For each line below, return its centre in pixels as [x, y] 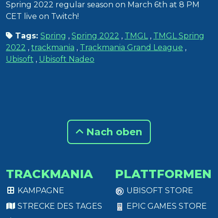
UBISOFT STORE [159, 191]
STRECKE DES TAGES [59, 206]
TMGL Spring [179, 36]
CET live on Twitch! [42, 17]
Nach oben [113, 132]
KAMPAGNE [40, 191]
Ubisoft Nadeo [67, 59]
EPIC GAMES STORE [166, 206]
